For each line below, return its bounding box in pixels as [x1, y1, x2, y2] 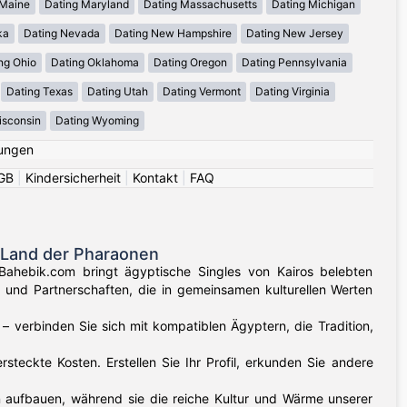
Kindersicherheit [25, 170, 121, 186]
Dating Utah [86, 84, 148, 99]
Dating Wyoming [55, 114, 139, 128]
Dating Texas [5, 84, 73, 99]
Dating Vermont [162, 84, 241, 99]
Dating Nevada [23, 26, 100, 41]
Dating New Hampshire [114, 26, 232, 41]
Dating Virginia [254, 84, 330, 99]
